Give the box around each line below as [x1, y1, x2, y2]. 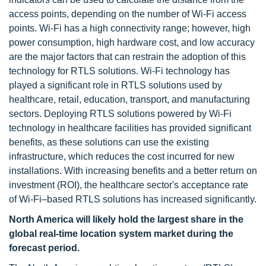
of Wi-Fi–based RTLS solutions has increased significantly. [9, 194, 256, 204]
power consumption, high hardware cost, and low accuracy [9, 37, 255, 47]
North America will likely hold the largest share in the [9, 214, 243, 224]
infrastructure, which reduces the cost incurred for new [9, 151, 235, 161]
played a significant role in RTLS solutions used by [9, 80, 222, 90]
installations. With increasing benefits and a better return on [9, 166, 257, 176]
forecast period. [9, 243, 80, 253]
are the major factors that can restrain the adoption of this [9, 52, 246, 62]
